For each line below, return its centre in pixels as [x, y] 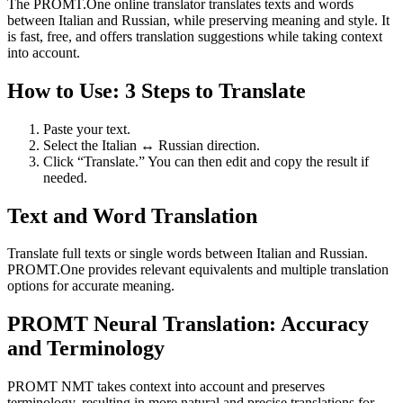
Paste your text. [87, 129]
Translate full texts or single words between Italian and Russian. [188, 254]
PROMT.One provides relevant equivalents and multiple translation [198, 270]
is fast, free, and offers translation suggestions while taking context [195, 36]
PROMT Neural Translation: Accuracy [188, 324]
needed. [65, 177]
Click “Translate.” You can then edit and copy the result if [206, 161]
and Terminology [86, 349]
